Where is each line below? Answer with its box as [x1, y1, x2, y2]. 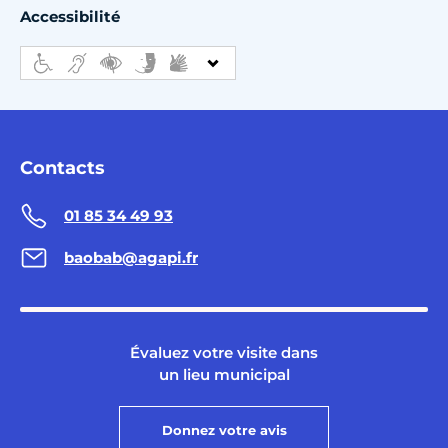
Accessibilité [20, 6, 120, 26]
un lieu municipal [158, 364, 290, 384]
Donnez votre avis [161, 421, 287, 438]
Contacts [20, 156, 105, 179]
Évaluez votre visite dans [130, 342, 318, 362]
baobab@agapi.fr [64, 248, 198, 268]
